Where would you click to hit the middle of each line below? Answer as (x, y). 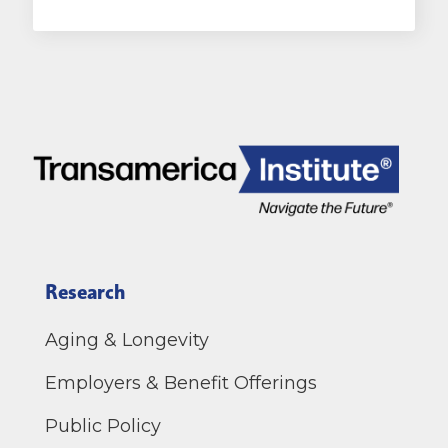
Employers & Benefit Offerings (181, 383)
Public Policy (103, 426)
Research (85, 291)
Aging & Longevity (127, 339)
